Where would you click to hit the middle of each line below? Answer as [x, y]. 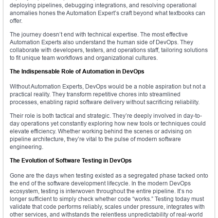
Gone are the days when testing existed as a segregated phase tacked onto [109, 176]
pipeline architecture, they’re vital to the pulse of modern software [95, 139]
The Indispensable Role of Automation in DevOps [77, 72]
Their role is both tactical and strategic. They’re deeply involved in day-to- [106, 116]
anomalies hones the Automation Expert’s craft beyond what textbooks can [108, 13]
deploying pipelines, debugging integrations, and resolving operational [103, 5]
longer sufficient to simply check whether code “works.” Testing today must [107, 199]
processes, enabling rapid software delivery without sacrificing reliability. [105, 102]
